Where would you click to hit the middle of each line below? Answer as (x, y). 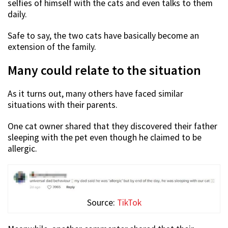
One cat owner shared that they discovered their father (112, 126)
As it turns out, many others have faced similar (95, 93)
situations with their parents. (63, 105)
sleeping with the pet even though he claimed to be (105, 137)
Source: (102, 203)
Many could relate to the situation (104, 70)
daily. (17, 14)
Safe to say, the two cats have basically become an (103, 35)
